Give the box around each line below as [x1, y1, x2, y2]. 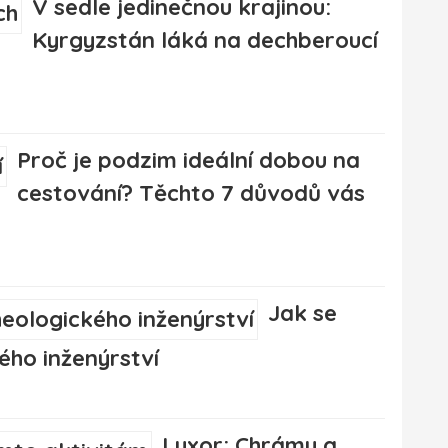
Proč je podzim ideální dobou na [17, 146, 360, 175]
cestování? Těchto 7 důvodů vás [17, 179, 365, 208]
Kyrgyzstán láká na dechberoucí [32, 26, 378, 55]
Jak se [268, 299, 337, 328]
